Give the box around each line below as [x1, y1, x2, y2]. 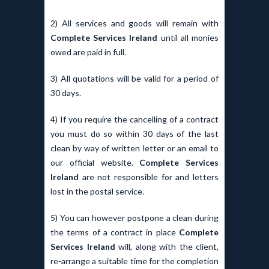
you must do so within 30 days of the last [50, 128, 219, 139]
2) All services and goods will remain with [50, 18, 219, 29]
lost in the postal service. [50, 186, 144, 197]
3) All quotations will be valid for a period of [50, 73, 219, 84]
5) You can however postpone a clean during [50, 213, 219, 223]
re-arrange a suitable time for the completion [50, 256, 219, 267]
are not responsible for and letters [82, 172, 219, 183]
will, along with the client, [118, 241, 219, 252]
